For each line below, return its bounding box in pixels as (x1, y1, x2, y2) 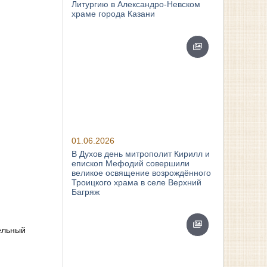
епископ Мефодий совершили (72, 158, 190, 168)
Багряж (72, 187, 100, 197)
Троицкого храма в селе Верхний (72, 177, 202, 187)
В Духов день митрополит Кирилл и (72, 148, 210, 159)
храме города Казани (72, 8, 156, 18)
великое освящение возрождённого (72, 167, 212, 178)
